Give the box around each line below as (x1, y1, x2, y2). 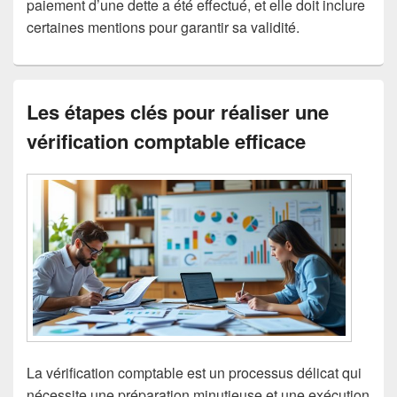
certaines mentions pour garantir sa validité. (27, 17, 300, 38)
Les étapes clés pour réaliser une (27, 97, 329, 127)
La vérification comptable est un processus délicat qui (27, 362, 362, 383)
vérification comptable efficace (27, 127, 306, 156)
